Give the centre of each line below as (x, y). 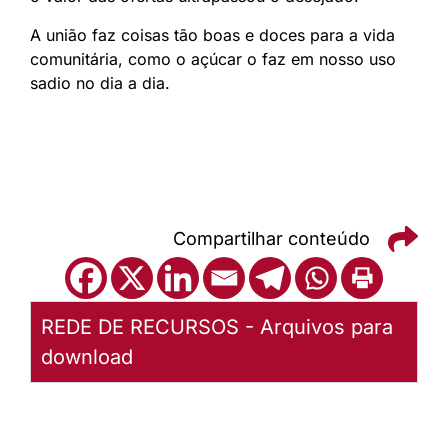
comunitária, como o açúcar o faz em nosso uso (213, 58)
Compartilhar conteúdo (271, 239)
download (87, 356)
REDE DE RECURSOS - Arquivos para (217, 326)
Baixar (70, 428)
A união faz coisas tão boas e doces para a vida (212, 34)
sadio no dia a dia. (100, 82)
